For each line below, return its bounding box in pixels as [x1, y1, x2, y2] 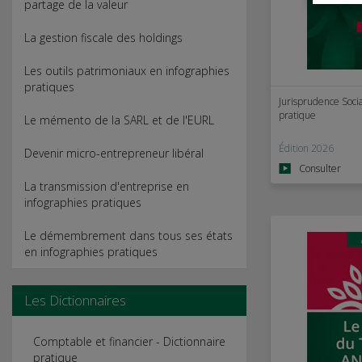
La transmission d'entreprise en [24, 179, 189, 194]
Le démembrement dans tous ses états [24, 228, 233, 243]
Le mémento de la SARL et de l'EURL [24, 112, 214, 128]
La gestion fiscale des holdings [24, 30, 183, 45]
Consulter [299, 161, 341, 175]
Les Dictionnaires [24, 291, 126, 309]
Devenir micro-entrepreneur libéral [24, 145, 204, 161]
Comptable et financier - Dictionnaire [33, 334, 225, 349]
